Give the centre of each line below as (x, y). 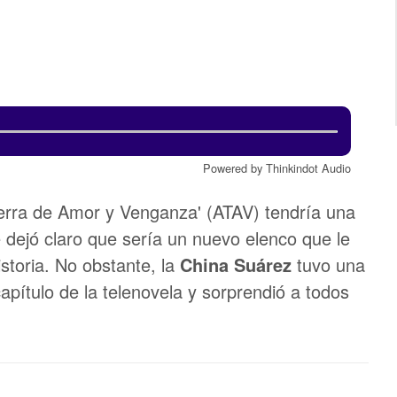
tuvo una (331, 265)
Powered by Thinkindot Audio (277, 168)
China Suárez (238, 265)
